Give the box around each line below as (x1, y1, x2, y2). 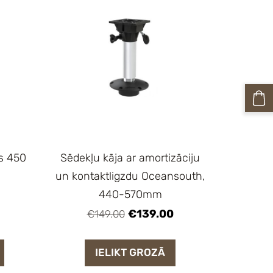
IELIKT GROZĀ (95, 246, 166, 259)
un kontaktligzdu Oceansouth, (55, 169, 205, 183)
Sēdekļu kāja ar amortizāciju (60, 151, 200, 165)
